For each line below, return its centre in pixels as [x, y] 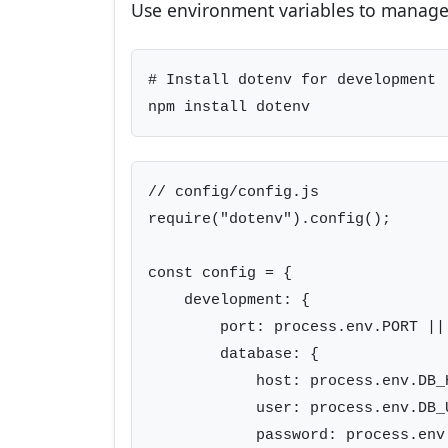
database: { [233, 354]
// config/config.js [233, 192]
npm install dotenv [229, 107]
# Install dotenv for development [292, 80]
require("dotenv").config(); [269, 219]
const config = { [220, 273]
